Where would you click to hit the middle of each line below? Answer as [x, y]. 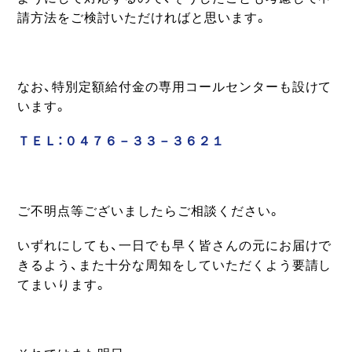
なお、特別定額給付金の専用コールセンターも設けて [175, 87]
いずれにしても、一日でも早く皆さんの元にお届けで [175, 245]
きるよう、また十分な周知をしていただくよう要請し [175, 265]
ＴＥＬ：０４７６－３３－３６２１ [121, 141]
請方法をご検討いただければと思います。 [143, 17]
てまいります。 [63, 284]
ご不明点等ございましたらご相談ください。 [149, 211]
